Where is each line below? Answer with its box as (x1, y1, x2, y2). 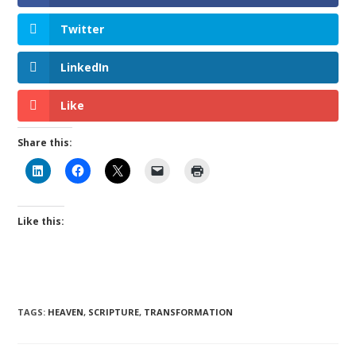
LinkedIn (60, 60, 110, 75)
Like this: (17, 215, 65, 229)
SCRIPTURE (88, 306, 140, 319)
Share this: (17, 136, 73, 150)
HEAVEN (48, 306, 84, 319)
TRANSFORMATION (144, 306, 234, 319)
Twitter (60, 21, 105, 37)
